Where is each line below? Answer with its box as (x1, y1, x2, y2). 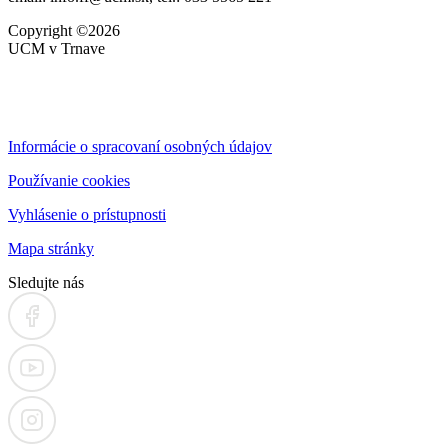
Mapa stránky (8, 239, 94, 257)
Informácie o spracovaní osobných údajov (8, 137, 272, 155)
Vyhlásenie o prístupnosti (8, 205, 166, 223)
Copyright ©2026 (8, 21, 120, 39)
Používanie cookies (8, 171, 130, 189)
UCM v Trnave (8, 39, 105, 57)
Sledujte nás (8, 273, 84, 291)
